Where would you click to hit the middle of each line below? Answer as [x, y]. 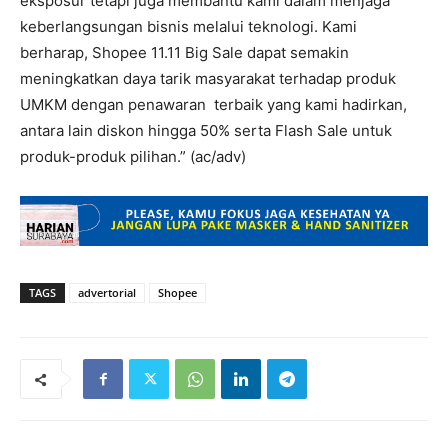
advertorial [107, 292]
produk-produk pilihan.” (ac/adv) [133, 156]
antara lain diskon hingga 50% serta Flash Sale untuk [206, 130]
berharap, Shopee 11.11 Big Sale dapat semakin [184, 52]
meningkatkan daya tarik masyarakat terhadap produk [208, 78]
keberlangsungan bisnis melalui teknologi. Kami [188, 26]
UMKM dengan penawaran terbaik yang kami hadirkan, [213, 104]
